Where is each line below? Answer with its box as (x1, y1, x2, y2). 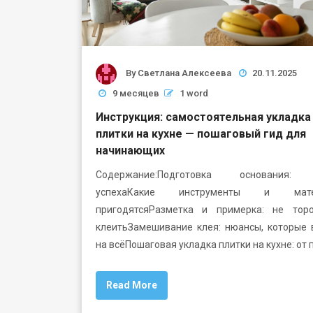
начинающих (96, 143, 165, 157)
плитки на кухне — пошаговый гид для (96, 126, 306, 140)
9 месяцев (112, 87, 159, 99)
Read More (106, 279, 157, 291)
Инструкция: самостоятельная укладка (96, 110, 311, 124)
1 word (180, 87, 208, 99)
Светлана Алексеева (138, 68, 231, 79)
